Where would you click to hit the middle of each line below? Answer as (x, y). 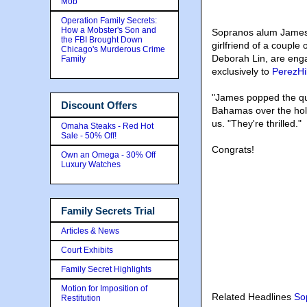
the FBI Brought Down (102, 40)
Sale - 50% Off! (89, 135)
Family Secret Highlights (106, 269)
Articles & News (90, 231)
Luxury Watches (91, 164)
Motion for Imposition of (104, 288)
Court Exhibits (87, 250)
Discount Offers (99, 105)
